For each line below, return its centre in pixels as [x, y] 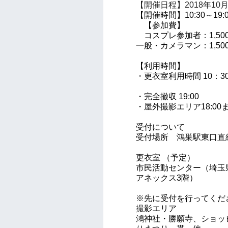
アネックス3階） [167, 178]
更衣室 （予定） [165, 157]
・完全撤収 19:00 [167, 96]
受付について [160, 127]
